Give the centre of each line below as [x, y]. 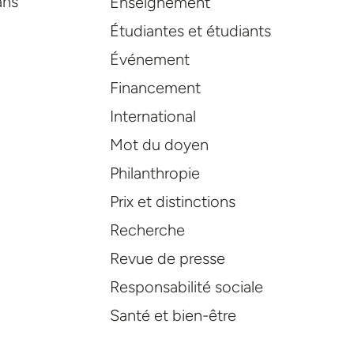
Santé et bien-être [173, 316]
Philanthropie [154, 173]
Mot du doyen [159, 145]
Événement [149, 60]
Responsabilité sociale [186, 287]
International [153, 117]
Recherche [147, 230]
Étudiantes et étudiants [190, 31]
